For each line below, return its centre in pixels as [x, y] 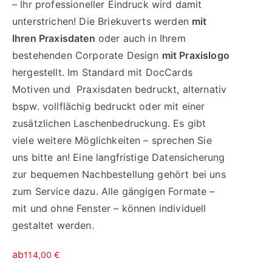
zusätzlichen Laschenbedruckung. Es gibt [109, 123]
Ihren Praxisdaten [54, 38]
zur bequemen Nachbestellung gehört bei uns [119, 174]
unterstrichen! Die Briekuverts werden [102, 21]
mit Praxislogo [195, 55]
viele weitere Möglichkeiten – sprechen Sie [112, 140]
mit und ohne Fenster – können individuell [109, 208]
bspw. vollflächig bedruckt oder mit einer [109, 106]
